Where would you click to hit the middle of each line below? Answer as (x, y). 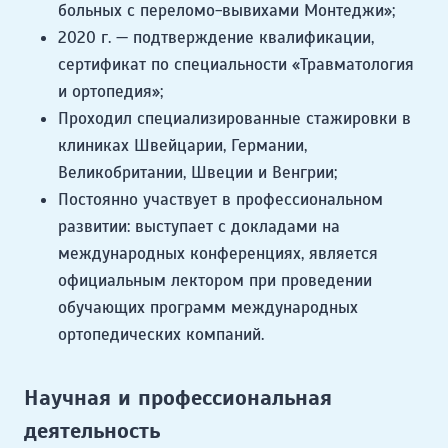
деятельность (92, 431)
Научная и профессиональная (178, 398)
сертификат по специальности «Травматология (236, 65)
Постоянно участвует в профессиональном (220, 200)
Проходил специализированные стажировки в (234, 119)
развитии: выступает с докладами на (199, 227)
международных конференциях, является (218, 254)
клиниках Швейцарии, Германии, (182, 146)
